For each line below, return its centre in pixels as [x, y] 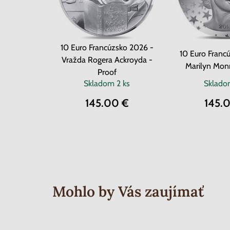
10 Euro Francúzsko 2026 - [107, 47]
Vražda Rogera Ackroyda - [107, 60]
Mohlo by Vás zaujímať [128, 191]
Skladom [100, 83]
